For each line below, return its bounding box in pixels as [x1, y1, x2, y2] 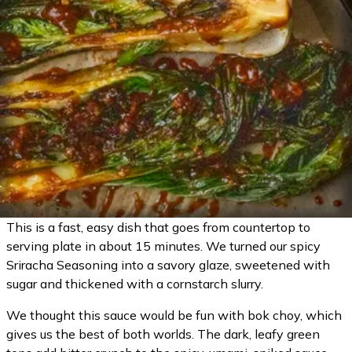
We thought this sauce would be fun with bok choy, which [6, 307, 342, 323]
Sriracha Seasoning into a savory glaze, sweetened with [6, 257, 330, 273]
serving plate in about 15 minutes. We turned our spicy [6, 238, 321, 254]
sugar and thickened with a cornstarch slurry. [6, 276, 263, 291]
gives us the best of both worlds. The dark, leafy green [6, 326, 320, 342]
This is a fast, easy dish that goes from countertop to [6, 219, 310, 235]
